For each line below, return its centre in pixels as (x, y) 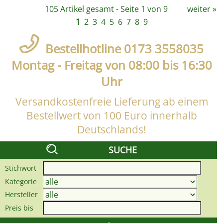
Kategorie (24, 182)
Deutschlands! (111, 130)
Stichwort (22, 168)
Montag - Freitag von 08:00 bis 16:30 (111, 65)
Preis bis (19, 208)
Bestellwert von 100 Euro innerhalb (111, 116)
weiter (199, 9)
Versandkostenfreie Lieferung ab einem (111, 102)
